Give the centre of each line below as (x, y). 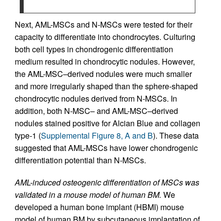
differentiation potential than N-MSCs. (80, 160)
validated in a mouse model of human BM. (88, 195)
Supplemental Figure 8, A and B (97, 136)
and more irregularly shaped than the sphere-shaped (106, 86)
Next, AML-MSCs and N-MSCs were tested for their (104, 25)
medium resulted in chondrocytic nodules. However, (105, 62)
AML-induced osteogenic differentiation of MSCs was (107, 183)
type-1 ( (28, 136)
